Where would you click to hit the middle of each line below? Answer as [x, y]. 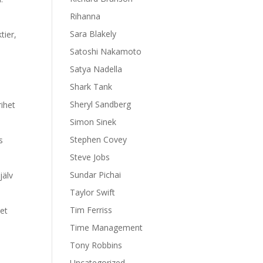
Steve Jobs [90, 157]
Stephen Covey [99, 139]
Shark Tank [91, 87]
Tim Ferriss [91, 210]
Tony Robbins [96, 245]
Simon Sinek [93, 122]
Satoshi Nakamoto [106, 51]
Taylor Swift [93, 192]
